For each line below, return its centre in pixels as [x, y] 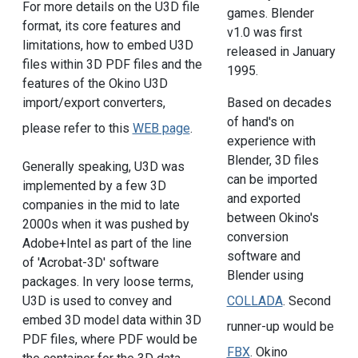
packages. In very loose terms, [107, 282]
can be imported [272, 180]
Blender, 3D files [272, 161]
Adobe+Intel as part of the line [107, 244]
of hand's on [260, 122]
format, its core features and [101, 26]
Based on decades [279, 103]
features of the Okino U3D [95, 84]
